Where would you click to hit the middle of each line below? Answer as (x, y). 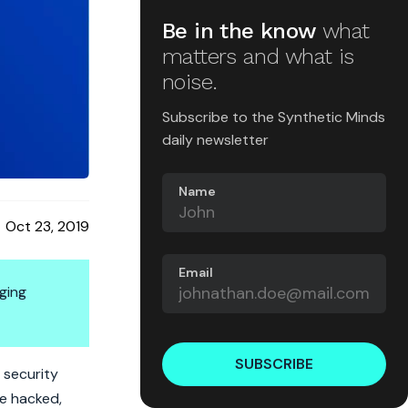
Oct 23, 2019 (47, 226)
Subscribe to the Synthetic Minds (273, 117)
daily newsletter (215, 140)
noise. (189, 82)
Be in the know (242, 31)
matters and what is (258, 56)
